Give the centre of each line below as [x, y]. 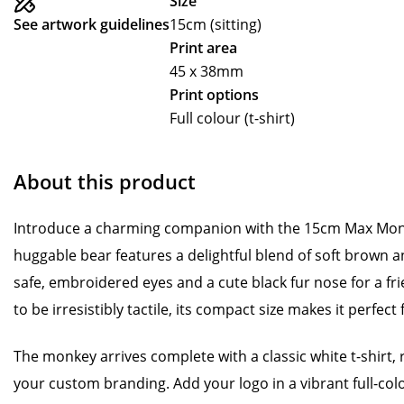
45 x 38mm [207, 71]
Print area [203, 48]
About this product [105, 181]
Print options [214, 95]
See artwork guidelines [92, 24]
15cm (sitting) [216, 24]
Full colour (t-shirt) [232, 118]
